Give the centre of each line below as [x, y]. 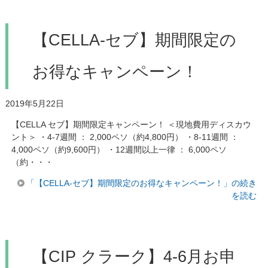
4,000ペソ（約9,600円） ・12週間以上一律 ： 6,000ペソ [119, 149]
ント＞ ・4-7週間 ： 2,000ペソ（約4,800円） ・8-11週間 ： [125, 137]
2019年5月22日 [34, 103]
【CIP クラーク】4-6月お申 [134, 256]
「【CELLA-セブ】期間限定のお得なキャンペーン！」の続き [142, 183]
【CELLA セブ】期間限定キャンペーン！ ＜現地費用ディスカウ [131, 124]
